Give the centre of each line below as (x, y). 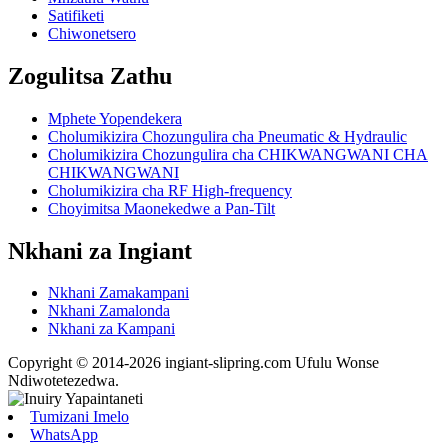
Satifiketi (76, 15)
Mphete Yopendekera (115, 118)
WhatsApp (64, 435)
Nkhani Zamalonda (109, 311)
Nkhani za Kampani (111, 329)
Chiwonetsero (92, 33)
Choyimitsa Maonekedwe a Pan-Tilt (161, 208)
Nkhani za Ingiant (100, 250)
